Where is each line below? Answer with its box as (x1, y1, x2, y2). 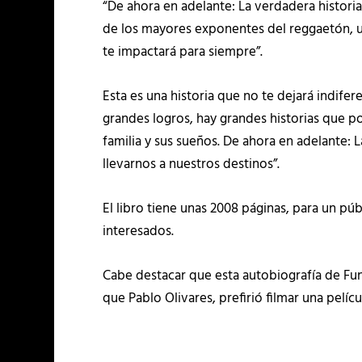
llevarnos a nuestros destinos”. (103, 153, 280, 175)
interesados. (103, 220, 175, 242)
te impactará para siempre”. (103, 40, 263, 63)
